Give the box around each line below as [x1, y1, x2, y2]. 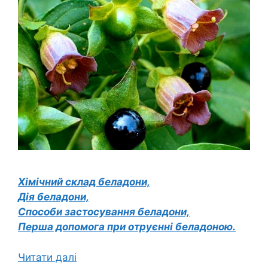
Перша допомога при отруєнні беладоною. [18, 221, 236, 233]
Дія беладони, [18, 191, 89, 203]
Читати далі [18, 251, 77, 263]
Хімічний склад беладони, [18, 176, 150, 188]
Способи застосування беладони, [18, 206, 190, 218]
